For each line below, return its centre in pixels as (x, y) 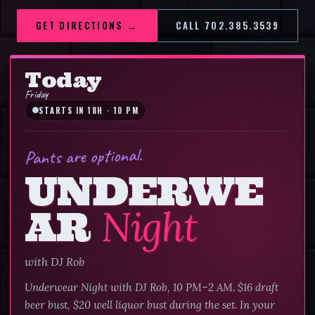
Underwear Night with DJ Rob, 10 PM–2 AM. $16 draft (152, 287)
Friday (36, 94)
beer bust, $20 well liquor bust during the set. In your (150, 304)
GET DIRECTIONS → (87, 25)
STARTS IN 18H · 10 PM (89, 110)
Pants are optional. (83, 156)
